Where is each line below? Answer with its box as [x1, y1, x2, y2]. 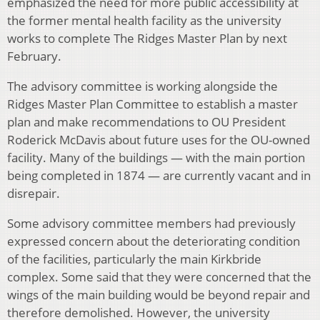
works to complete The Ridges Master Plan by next [7, 30, 287, 47]
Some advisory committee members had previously [7, 215, 296, 232]
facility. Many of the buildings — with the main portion [7, 149, 305, 166]
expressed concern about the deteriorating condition [7, 233, 300, 250]
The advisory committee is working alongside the [7, 78, 278, 95]
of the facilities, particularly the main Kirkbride [7, 251, 261, 268]
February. [7, 48, 61, 65]
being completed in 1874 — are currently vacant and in [7, 167, 311, 184]
